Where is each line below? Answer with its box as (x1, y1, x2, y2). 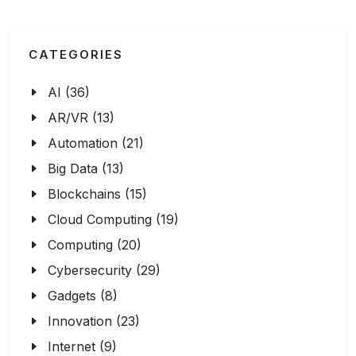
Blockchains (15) (48, 186, 147, 202)
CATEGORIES (29, 48, 123, 62)
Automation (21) (48, 135, 144, 151)
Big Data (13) (48, 161, 124, 176)
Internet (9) (48, 339, 117, 354)
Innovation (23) (48, 313, 140, 329)
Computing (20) (48, 237, 141, 253)
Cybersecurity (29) (48, 262, 161, 278)
